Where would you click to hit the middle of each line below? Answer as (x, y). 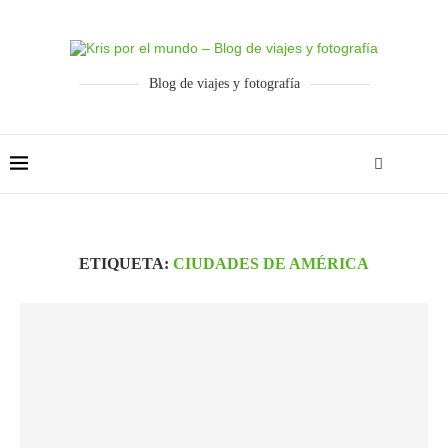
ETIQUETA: (126, 263)
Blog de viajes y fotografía (224, 83)
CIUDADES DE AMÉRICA (271, 263)
